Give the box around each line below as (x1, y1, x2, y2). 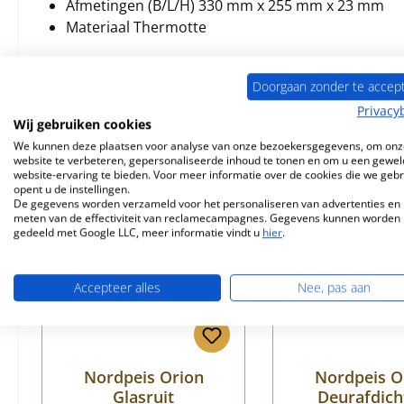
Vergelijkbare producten (37, 117, 202, 137)
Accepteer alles (74, 279, 161, 297)
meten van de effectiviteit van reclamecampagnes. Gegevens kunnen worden (14, 210, 400, 226)
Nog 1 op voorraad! (66, 188, 202, 207)
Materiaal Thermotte (66, 17, 207, 37)
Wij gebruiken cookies (14, 115, 151, 133)
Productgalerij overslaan (41, 168, 207, 188)
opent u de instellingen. (14, 181, 130, 197)
